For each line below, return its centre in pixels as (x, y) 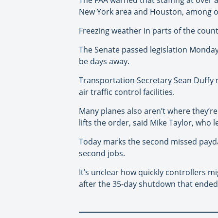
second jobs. (102, 153)
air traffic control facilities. (127, 92)
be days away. (104, 61)
